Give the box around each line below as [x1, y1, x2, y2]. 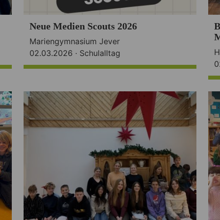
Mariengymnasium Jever [29, 36, 120, 46]
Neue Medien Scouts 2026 [29, 20, 137, 31]
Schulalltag [79, 48, 120, 58]
